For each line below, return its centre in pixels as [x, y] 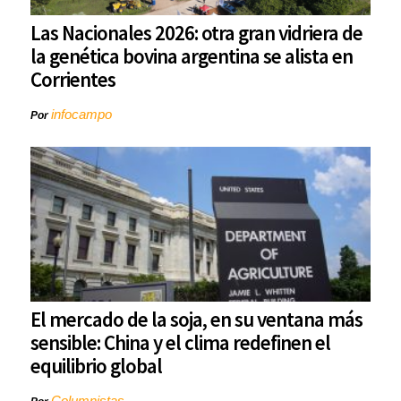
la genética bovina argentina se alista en [192, 56]
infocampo [81, 115]
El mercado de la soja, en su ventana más [196, 320]
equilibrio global [96, 366]
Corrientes [73, 80]
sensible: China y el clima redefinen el [180, 343]
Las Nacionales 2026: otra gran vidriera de [196, 33]
